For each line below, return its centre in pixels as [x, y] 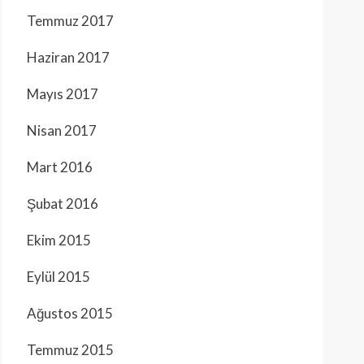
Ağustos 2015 [70, 313]
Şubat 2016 [63, 204]
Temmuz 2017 [70, 21]
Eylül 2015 [58, 277]
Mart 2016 [60, 167]
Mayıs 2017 [63, 94]
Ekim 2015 [59, 240]
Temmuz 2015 [70, 350]
